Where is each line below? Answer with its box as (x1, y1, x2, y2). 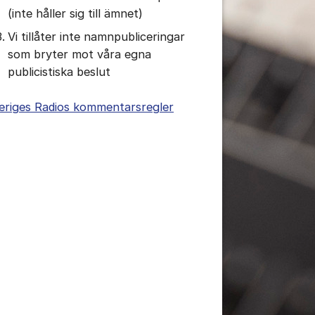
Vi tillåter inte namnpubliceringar (7, 30, 185, 44)
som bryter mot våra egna (7, 47, 151, 62)
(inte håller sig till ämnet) (7, 6, 143, 21)
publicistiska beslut (7, 65, 110, 79)
